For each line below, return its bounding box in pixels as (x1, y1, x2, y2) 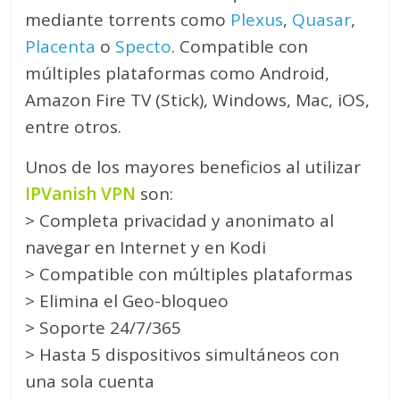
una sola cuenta (25, 370, 155, 394)
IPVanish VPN (25, 182, 137, 206)
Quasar (292, 8, 352, 32)
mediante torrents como (25, 8, 231, 32)
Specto (115, 35, 172, 59)
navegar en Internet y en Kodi (25, 236, 267, 260)
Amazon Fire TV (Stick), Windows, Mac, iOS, (25, 88, 371, 112)
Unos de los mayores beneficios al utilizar (25, 155, 362, 179)
